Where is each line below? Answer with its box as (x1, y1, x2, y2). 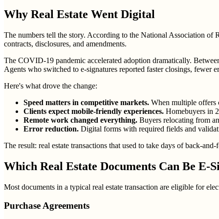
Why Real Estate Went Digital (4, 7, 155, 21)
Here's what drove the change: (4, 81, 97, 90)
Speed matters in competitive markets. (23, 98, 149, 107)
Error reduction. (23, 124, 79, 133)
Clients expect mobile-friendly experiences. (23, 107, 164, 115)
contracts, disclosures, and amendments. (4, 39, 127, 48)
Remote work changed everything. (23, 115, 137, 124)
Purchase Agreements (4, 200, 89, 211)
